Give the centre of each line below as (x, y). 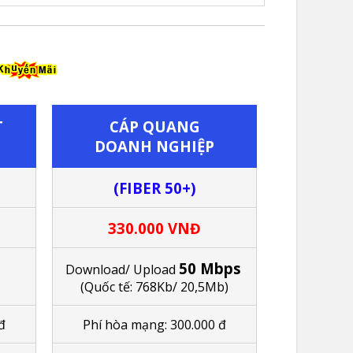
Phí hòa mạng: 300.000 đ (154, 324)
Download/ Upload (122, 269)
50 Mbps (210, 268)
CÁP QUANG (154, 126)
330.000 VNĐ (154, 228)
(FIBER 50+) (154, 188)
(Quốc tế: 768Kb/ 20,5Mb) (154, 286)
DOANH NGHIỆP (154, 146)
